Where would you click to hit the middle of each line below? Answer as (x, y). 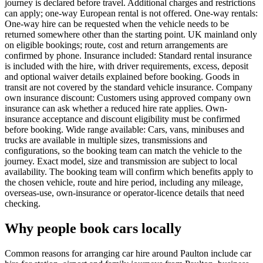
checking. (23, 203)
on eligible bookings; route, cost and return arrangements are (116, 45)
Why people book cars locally (93, 228)
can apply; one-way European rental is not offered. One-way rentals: (131, 13)
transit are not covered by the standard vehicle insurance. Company (129, 87)
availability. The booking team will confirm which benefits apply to (129, 171)
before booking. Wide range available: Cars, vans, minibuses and (124, 129)
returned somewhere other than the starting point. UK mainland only (131, 34)
